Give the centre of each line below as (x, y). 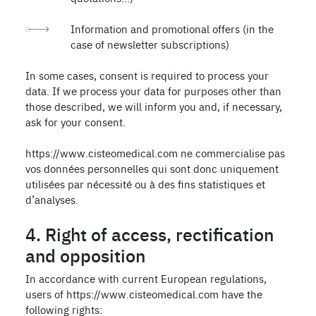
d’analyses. (52, 199)
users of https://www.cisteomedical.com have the (144, 294)
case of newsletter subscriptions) (150, 44)
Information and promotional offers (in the (172, 29)
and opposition (85, 255)
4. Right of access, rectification (150, 233)
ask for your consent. (75, 122)
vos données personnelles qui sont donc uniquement (152, 168)
